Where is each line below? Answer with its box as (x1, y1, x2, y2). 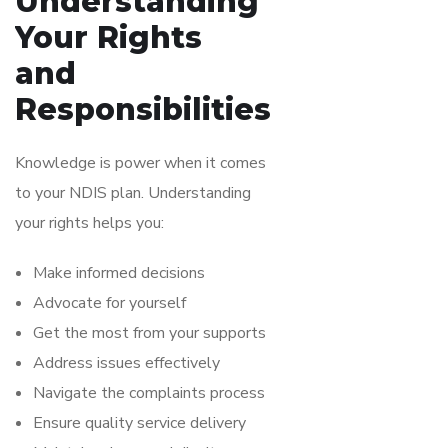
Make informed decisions (33, 261, 205, 284)
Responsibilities (15, 90, 271, 128)
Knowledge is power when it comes (15, 151, 266, 174)
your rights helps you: (15, 211, 164, 234)
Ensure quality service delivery (33, 411, 246, 434)
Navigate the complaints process (33, 381, 265, 404)
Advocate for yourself (33, 291, 186, 314)
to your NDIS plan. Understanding (15, 181, 251, 204)
